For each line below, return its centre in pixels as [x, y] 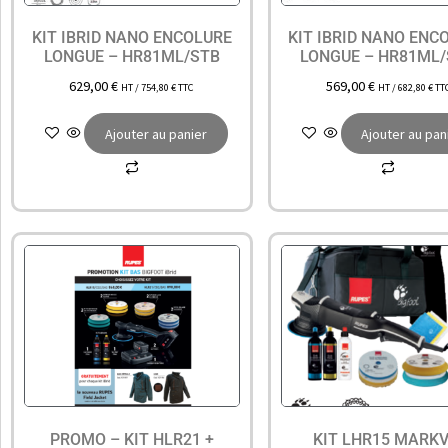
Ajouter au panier [155, 133]
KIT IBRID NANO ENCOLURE [131, 38]
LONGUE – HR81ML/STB [131, 57]
